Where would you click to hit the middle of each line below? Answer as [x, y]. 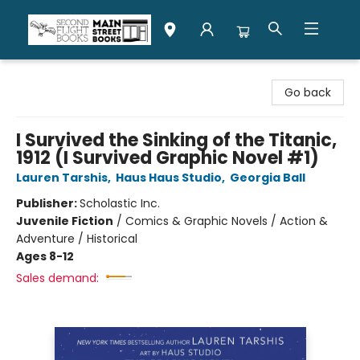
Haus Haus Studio [169, 178]
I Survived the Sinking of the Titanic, [176, 140]
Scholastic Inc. [120, 203]
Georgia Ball [268, 178]
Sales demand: [57, 278]
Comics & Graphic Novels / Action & [227, 221]
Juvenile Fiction [65, 221]
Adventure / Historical [77, 239]
